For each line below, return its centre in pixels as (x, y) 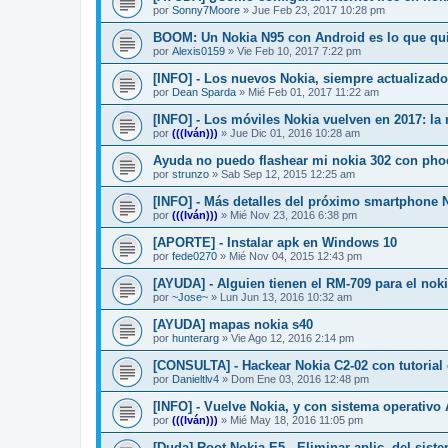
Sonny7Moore (206, 9)
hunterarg (195, 337)
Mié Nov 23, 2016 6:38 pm (293, 214)
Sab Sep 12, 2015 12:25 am (288, 173)
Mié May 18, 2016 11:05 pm (296, 419)
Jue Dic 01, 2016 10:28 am (295, 132)
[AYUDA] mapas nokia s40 (233, 324)
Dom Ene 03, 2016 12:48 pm (300, 378)
